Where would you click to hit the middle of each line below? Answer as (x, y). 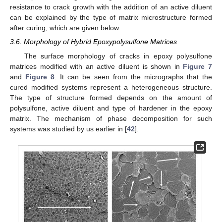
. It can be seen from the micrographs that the (134, 77)
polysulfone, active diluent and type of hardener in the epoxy (111, 108)
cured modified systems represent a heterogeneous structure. (111, 87)
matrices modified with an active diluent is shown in (97, 66)
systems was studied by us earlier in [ (68, 129)
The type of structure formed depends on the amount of (111, 97)
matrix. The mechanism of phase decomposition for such (111, 118)
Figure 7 (198, 66)
